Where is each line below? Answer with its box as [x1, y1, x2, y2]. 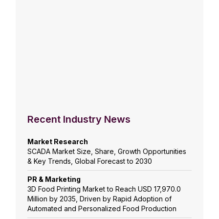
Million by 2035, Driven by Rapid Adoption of [27, 195, 172, 203]
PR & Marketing [27, 175, 81, 184]
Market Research [27, 137, 88, 146]
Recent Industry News [27, 113, 131, 126]
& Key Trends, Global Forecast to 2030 [27, 157, 152, 166]
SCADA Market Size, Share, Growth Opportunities [27, 147, 186, 156]
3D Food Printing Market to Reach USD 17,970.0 [27, 185, 181, 194]
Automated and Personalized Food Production [27, 204, 176, 213]
